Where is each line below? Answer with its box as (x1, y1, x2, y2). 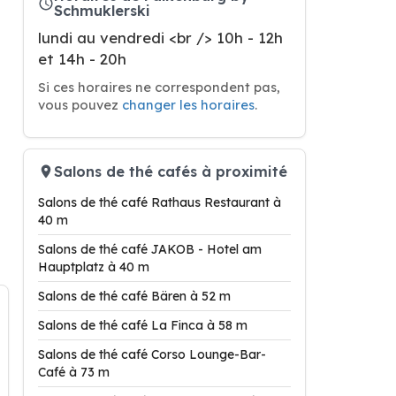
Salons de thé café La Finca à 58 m (38, 317, 247, 333)
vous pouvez (38, 96, 122, 113)
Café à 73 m (38, 364, 110, 380)
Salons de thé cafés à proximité (54, 162, 287, 180)
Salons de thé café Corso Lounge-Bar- (38, 346, 266, 362)
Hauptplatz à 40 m (38, 259, 149, 275)
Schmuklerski (54, 2, 150, 19)
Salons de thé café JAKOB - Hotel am (38, 241, 262, 257)
